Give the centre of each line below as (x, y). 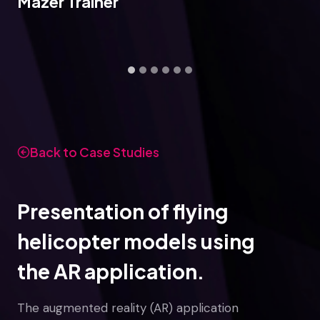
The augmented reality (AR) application (128, 308)
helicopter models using (136, 241)
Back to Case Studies (94, 152)
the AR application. (111, 271)
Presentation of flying (123, 211)
